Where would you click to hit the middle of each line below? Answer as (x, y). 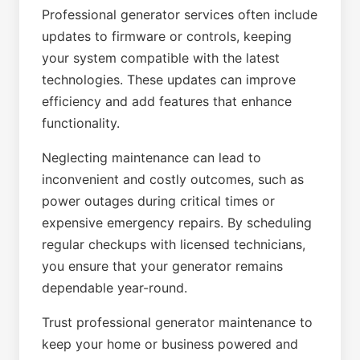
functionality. (81, 123)
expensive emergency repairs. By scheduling (177, 223)
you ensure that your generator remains (162, 266)
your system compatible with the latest (161, 58)
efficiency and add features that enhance (167, 101)
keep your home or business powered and (170, 344)
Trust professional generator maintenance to (177, 322)
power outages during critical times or (158, 201)
